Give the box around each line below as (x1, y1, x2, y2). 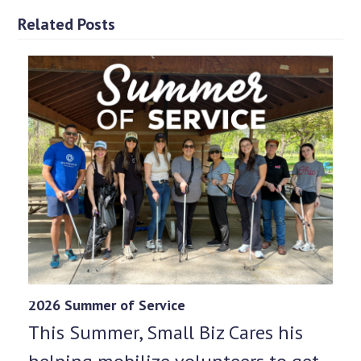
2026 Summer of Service (27, 295, 185, 314)
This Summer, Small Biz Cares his (27, 319, 303, 345)
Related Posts (18, 14, 116, 35)
